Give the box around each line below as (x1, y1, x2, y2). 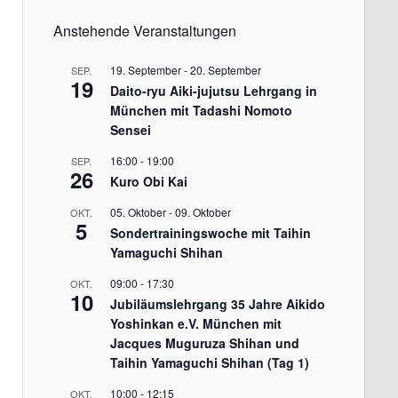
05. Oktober (109, 204, 166, 219)
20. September (189, 62, 261, 77)
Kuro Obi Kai (109, 172, 187, 190)
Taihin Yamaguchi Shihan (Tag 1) (109, 354, 309, 371)
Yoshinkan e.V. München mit (109, 314, 282, 332)
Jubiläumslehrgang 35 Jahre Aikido (109, 295, 325, 313)
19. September (109, 62, 181, 77)
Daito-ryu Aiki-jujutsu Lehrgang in (109, 82, 317, 99)
